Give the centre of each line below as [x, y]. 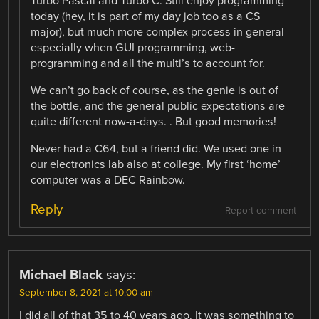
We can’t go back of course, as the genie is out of [155, 90]
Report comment [260, 211]
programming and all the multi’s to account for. [148, 63]
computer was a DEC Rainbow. [108, 180]
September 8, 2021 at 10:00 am [87, 293]
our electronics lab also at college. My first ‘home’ [156, 164]
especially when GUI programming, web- [133, 47]
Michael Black [61, 275]
